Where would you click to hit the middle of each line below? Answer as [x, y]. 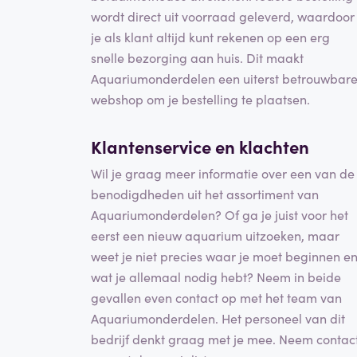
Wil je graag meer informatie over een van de [223, 173]
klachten [274, 146]
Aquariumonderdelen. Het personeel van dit [218, 318]
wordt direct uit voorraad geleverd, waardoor [223, 16]
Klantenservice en [165, 146]
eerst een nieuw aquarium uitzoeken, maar [215, 235]
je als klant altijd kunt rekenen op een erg [210, 36]
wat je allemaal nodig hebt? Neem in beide [216, 277]
